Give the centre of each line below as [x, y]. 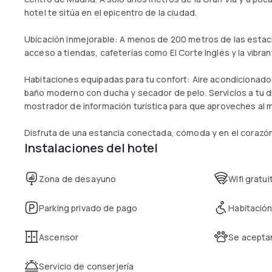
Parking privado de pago [88, 208]
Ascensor [59, 237]
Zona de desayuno [78, 179]
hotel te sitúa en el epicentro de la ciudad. [111, 12]
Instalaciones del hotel [91, 148]
